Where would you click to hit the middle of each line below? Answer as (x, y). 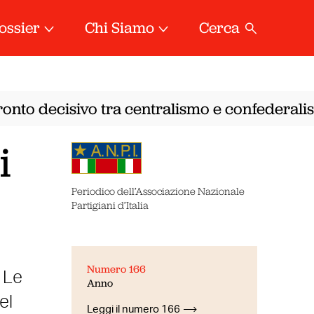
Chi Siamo (120, 28)
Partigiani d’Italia (110, 205)
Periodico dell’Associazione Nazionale (158, 191)
